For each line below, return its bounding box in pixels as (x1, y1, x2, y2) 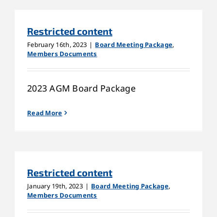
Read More (27, 108, 62, 117)
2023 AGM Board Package (27, 82, 136, 94)
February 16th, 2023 (27, 40, 87, 49)
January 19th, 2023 (27, 181, 83, 190)
